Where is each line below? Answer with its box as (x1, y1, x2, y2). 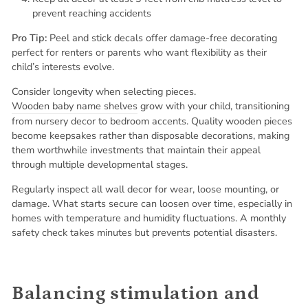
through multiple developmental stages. (12, 157, 188, 171)
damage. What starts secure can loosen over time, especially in (12, 197, 292, 210)
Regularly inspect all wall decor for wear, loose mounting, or (12, 182, 279, 196)
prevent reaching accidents (32, 6, 151, 20)
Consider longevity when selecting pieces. (12, 85, 196, 98)
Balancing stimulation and (12, 283, 260, 305)
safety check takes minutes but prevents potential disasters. (12, 225, 277, 239)
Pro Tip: (12, 31, 47, 45)
